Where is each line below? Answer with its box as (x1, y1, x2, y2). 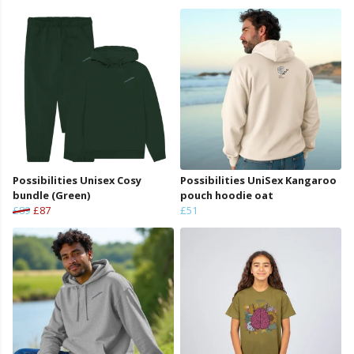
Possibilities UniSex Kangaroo (180, 173, 337, 188)
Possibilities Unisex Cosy (13, 173, 141, 188)
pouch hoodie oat (180, 188, 273, 203)
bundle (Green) (13, 188, 90, 203)
